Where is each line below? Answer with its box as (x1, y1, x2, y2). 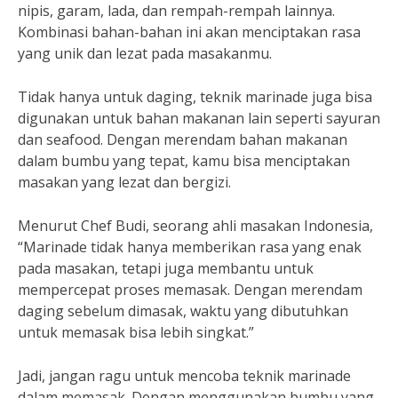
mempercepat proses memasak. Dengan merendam (18, 280, 362, 299)
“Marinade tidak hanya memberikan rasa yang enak (18, 237, 362, 257)
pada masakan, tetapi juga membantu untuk (18, 259, 314, 278)
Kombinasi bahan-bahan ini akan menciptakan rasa (18, 22, 361, 42)
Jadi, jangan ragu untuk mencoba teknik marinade (18, 366, 351, 386)
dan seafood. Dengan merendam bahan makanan (18, 130, 347, 149)
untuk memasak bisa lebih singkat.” (18, 322, 254, 342)
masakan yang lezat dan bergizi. (18, 172, 231, 192)
